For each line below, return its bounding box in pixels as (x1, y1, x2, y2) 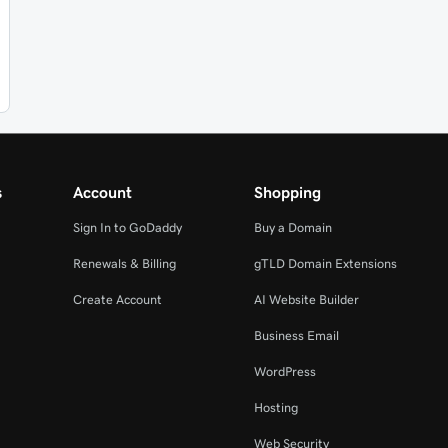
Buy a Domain (253, 221, 332, 234)
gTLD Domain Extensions (253, 257, 397, 270)
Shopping (253, 184, 321, 200)
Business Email (253, 329, 339, 342)
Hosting (253, 401, 298, 414)
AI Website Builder (253, 293, 359, 306)
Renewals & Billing (73, 257, 177, 270)
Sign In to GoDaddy (73, 221, 183, 234)
